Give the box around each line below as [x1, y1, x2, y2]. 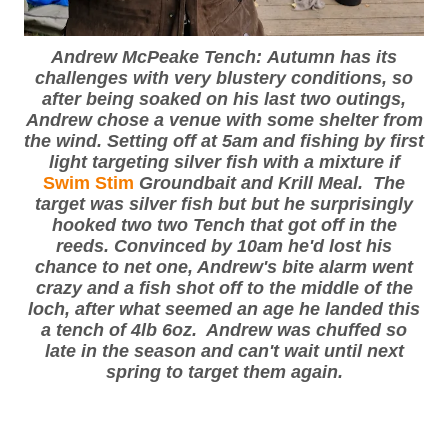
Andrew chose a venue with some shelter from [25, 110, 423, 130]
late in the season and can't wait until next [44, 341, 404, 361]
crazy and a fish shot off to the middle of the [35, 278, 413, 298]
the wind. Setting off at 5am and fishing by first [24, 131, 424, 151]
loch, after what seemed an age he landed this [28, 299, 420, 319]
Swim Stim [43, 173, 134, 193]
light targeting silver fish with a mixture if [48, 152, 400, 172]
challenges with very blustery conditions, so [35, 68, 413, 88]
